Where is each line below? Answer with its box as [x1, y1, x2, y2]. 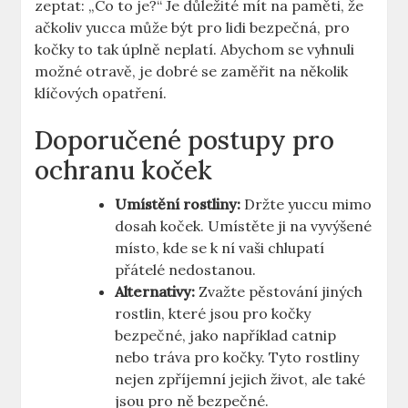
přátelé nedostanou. [115, 260, 257, 280]
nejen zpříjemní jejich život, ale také [115, 370, 366, 389]
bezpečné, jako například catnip [115, 326, 337, 345]
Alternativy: [115, 282, 196, 301]
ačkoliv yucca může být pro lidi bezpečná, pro [35, 18, 351, 37]
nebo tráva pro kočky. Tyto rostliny [115, 348, 360, 367]
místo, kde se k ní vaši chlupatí [115, 239, 325, 258]
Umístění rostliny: [115, 195, 241, 214]
